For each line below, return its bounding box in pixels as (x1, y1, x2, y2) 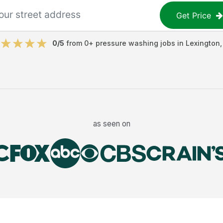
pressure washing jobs (95, 39, 175, 47)
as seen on (93, 118, 130, 128)
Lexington (185, 39, 220, 47)
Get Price (176, 10, 212, 20)
